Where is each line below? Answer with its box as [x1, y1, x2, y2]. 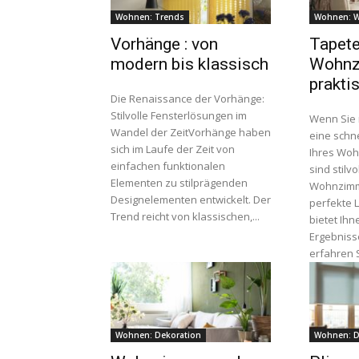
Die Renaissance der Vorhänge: [111, 91, 264, 106]
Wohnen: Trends [115, 11, 184, 22]
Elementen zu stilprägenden [111, 175, 248, 190]
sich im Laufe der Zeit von [111, 142, 235, 156]
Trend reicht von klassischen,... [111, 209, 260, 224]
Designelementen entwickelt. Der [111, 192, 271, 207]
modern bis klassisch [111, 54, 268, 74]
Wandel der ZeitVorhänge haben [111, 125, 271, 139]
